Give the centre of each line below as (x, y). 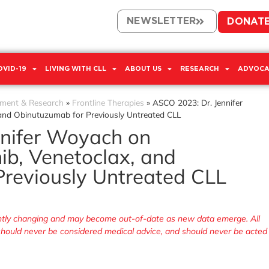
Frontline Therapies (108, 102)
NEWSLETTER (162, 21)
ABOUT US (143, 68)
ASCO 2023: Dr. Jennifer (198, 102)
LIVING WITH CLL (76, 68)
